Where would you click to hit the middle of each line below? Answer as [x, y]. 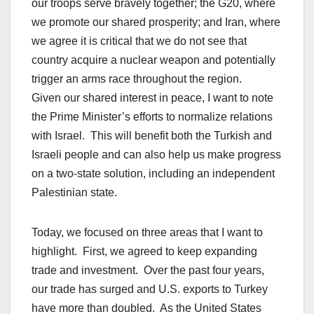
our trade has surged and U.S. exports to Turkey [150, 289]
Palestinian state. [74, 193]
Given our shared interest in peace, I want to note [152, 98]
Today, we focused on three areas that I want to [147, 233]
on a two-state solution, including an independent [153, 174]
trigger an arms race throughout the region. [137, 79]
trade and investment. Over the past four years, [148, 271]
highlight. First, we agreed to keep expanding [144, 252]
